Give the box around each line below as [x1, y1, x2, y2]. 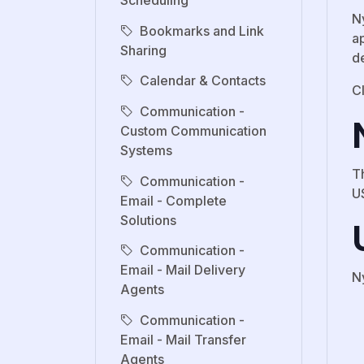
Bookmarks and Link [140, 22, 264, 39]
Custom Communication [120, 122, 266, 139]
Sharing [120, 41, 167, 58]
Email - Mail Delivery [120, 262, 245, 279]
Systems [120, 141, 172, 158]
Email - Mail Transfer [120, 331, 246, 348]
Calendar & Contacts [140, 72, 266, 89]
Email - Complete [120, 192, 227, 209]
